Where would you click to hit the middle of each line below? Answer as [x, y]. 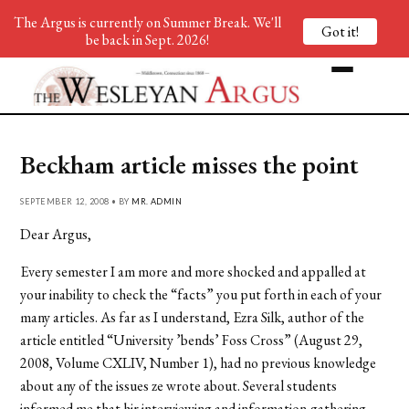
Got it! [340, 31]
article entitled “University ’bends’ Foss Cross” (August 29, [192, 340]
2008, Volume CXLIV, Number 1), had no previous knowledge [199, 362]
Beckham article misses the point [190, 164]
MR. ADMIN [157, 201]
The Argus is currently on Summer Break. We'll [147, 22]
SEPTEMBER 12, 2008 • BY [76, 201]
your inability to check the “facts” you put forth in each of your [201, 294]
